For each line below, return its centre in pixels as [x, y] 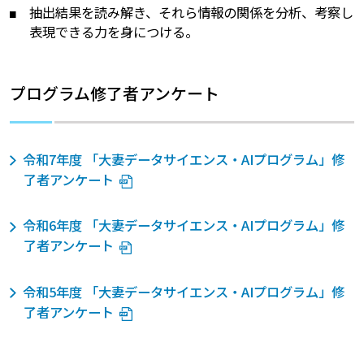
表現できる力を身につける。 [114, 31]
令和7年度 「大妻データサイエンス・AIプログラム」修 [183, 159]
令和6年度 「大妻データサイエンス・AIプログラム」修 [183, 225]
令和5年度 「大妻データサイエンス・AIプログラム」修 [183, 291]
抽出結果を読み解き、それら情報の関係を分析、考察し [192, 12]
